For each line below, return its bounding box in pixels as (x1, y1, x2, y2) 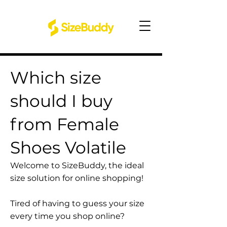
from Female (10, 114, 119, 134)
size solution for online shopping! (10, 173, 143, 183)
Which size (10, 67, 101, 88)
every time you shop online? (10, 211, 125, 221)
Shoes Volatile (10, 137, 126, 158)
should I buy (10, 91, 112, 111)
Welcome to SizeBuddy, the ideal (10, 161, 144, 170)
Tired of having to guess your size (10, 199, 144, 208)
